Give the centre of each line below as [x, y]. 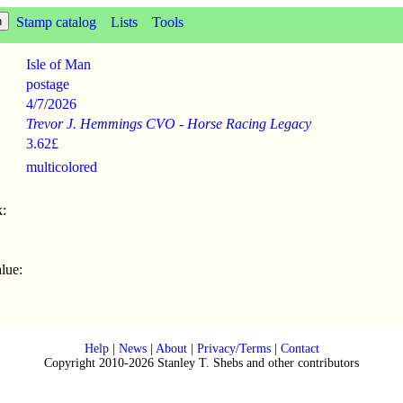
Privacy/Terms [233, 349]
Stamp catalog [56, 22]
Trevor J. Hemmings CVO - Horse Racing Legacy [169, 124]
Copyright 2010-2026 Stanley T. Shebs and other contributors [201, 363]
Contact [300, 349]
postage [48, 84]
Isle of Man [58, 64]
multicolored [62, 167]
